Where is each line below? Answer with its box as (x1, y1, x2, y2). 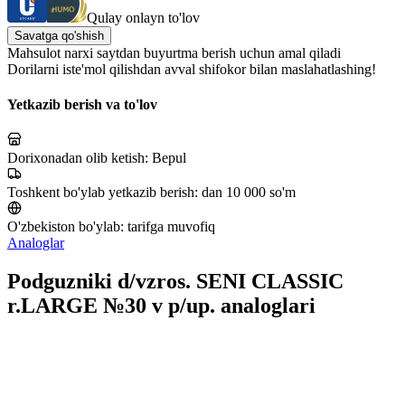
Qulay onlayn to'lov (87, 9, 200, 25)
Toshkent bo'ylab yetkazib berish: (7, 184, 202, 201)
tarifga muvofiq (127, 219, 215, 235)
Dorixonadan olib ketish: (7, 150, 152, 166)
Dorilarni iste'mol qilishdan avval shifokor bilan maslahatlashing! (7, 61, 376, 77)
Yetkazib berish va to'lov (7, 97, 157, 113)
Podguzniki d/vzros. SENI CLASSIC (7, 269, 344, 294)
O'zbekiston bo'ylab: (7, 219, 127, 235)
